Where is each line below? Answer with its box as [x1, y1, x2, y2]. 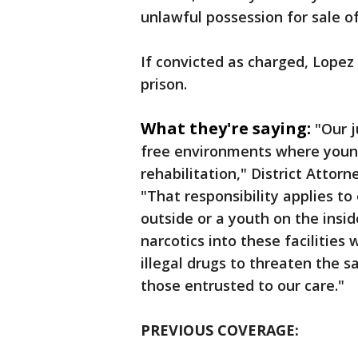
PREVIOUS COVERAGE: [141, 320, 299, 340]
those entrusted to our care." [141, 276, 344, 296]
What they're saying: [141, 117, 311, 140]
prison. [141, 74, 187, 94]
